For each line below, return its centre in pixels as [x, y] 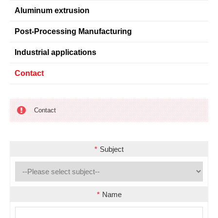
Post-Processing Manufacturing [73, 31]
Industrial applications [55, 52]
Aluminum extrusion [52, 10]
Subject [112, 149]
